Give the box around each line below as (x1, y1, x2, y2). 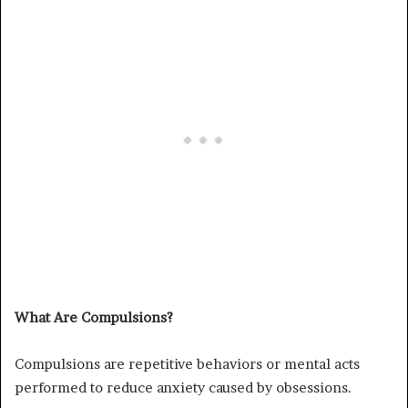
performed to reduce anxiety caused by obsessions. (15, 378, 352, 396)
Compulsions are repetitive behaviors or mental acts (15, 354, 360, 372)
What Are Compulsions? (15, 308, 173, 326)
